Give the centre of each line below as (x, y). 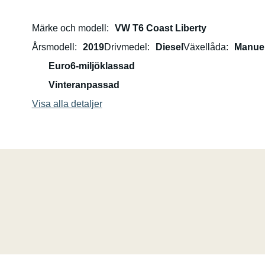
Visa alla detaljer (67, 104)
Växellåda (204, 47)
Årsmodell (53, 47)
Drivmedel (125, 47)
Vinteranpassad (84, 85)
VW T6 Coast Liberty (160, 28)
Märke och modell (69, 28)
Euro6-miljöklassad (91, 66)
